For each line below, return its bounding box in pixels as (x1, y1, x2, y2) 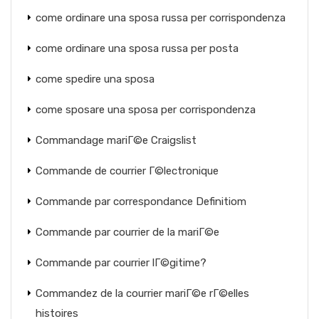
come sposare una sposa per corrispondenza (36, 103, 256, 116)
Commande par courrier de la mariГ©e (36, 226, 219, 239)
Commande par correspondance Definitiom (36, 195, 246, 208)
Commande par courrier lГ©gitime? (36, 256, 206, 269)
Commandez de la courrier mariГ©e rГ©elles (36, 287, 249, 300)
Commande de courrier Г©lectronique (36, 164, 219, 177)
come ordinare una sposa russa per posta (36, 42, 239, 55)
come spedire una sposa (36, 73, 155, 85)
